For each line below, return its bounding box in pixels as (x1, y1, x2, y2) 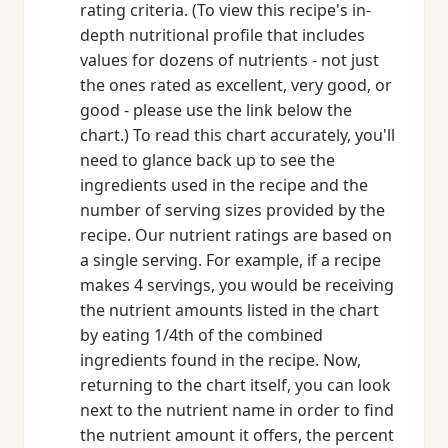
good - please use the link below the (80, 99, 352, 121)
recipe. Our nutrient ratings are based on (80, 224, 392, 246)
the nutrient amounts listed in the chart (80, 299, 379, 321)
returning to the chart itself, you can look (80, 374, 391, 396)
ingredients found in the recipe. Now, (80, 349, 361, 371)
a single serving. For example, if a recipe (80, 249, 381, 271)
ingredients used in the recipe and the (80, 174, 368, 196)
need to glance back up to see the (80, 149, 335, 171)
